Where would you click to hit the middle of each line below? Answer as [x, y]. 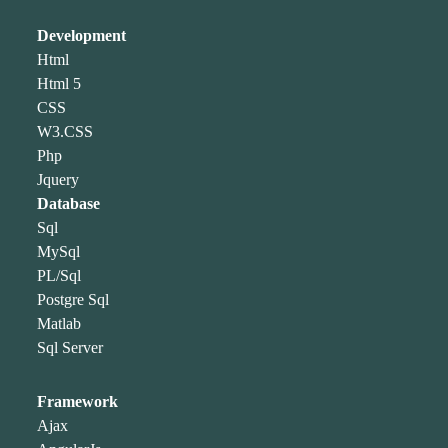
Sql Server [70, 348]
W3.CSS [65, 132]
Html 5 [59, 84]
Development [82, 36]
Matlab [59, 324]
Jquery [58, 180]
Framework [78, 402]
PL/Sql [59, 276]
